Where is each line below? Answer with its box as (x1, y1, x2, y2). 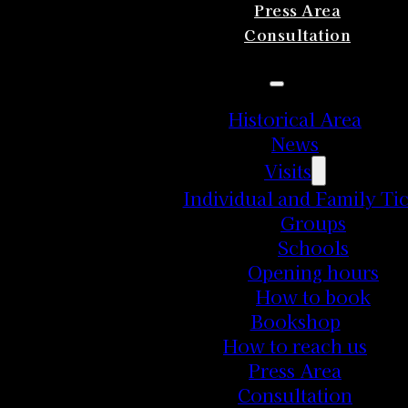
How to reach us (223, 331, 367, 359)
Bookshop (250, 307, 341, 334)
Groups (280, 209, 346, 236)
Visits (264, 157, 311, 184)
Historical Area (229, 105, 362, 132)
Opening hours (248, 258, 379, 285)
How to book (256, 282, 371, 310)
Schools (278, 233, 349, 260)
